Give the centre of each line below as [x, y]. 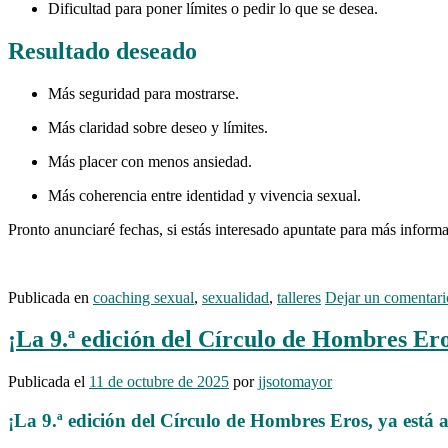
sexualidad [235, 297]
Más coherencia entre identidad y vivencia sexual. [204, 195]
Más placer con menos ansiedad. [150, 161]
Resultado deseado [102, 50]
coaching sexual [143, 297]
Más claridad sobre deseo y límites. [158, 127]
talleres [299, 297]
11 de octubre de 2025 [159, 382]
